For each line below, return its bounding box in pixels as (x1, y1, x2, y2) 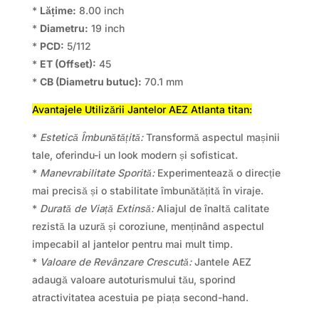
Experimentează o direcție (154, 166, 281, 179)
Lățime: (39, 4, 76, 16)
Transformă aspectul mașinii (142, 130, 280, 143)
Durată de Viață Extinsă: (39, 202, 154, 214)
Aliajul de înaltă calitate (153, 202, 269, 214)
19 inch (88, 21, 125, 34)
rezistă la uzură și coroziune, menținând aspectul (31, 219, 264, 232)
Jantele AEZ (191, 255, 251, 268)
